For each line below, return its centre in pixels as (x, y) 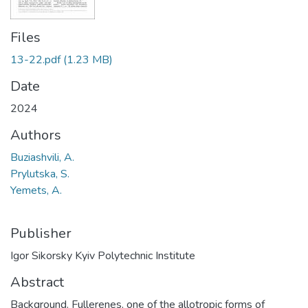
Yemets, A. (36, 190)
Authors (36, 135)
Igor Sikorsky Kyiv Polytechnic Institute (103, 256)
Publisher (41, 233)
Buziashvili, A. (42, 157)
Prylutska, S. (40, 174)
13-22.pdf (35, 60)
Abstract (37, 282)
